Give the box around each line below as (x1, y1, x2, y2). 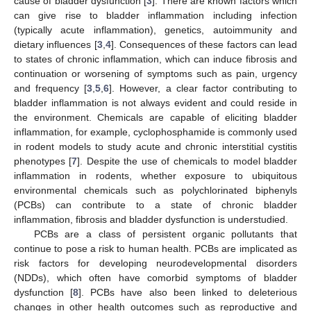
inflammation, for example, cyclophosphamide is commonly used (14, 126, 297, 137)
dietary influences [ (14, 38, 97, 50)
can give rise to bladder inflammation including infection (14, 9, 297, 21)
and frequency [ (14, 82, 87, 94)
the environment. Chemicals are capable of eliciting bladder (14, 111, 297, 123)
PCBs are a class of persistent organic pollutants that (33, 228, 297, 239)
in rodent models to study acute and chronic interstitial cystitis (14, 140, 297, 152)
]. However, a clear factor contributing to (109, 82, 297, 94)
